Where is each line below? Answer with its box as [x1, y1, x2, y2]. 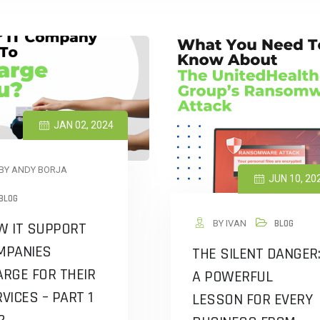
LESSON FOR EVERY [192, 290, 312, 310]
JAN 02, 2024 [51, 119, 114, 131]
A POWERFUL [192, 267, 272, 287]
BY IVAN [211, 218, 246, 229]
